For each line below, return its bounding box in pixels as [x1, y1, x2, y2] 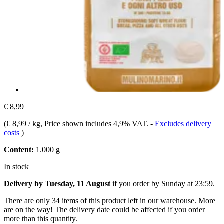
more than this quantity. [4, 214, 77, 223]
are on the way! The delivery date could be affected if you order [4, 205, 205, 214]
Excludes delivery [155, 119, 211, 128]
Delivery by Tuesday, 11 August [4, 179, 110, 188]
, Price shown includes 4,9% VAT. [40, 119, 150, 128]
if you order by [110, 179, 161, 188]
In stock [4, 162, 29, 171]
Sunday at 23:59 [161, 179, 213, 188]
